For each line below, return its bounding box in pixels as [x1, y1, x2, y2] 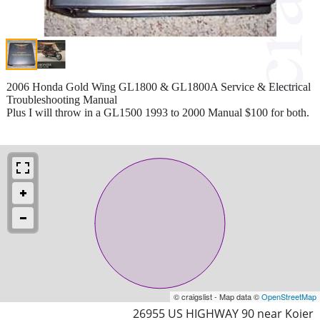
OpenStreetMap [261, 290, 316, 302]
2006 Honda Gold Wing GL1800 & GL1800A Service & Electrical [6, 80, 311, 93]
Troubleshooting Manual [6, 93, 117, 106]
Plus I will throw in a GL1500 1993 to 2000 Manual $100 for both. [6, 106, 309, 119]
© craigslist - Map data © [174, 290, 261, 302]
